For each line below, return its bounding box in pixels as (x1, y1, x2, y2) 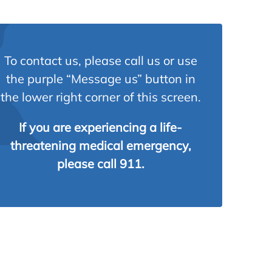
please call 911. (56, 156, 144, 171)
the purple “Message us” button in (5, 71, 195, 86)
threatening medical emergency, (10, 138, 191, 153)
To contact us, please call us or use (4, 53, 197, 68)
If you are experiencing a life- (19, 120, 183, 135)
